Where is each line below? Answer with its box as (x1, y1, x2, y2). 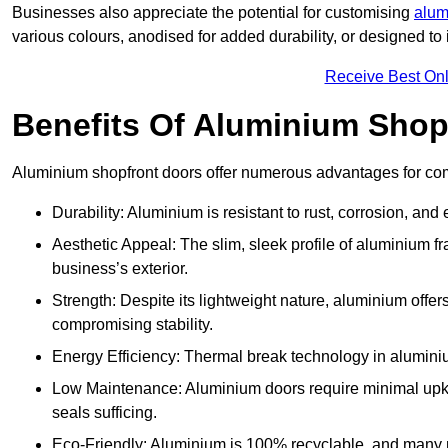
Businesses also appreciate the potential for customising (12, 4, 414, 22)
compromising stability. (52, 316, 213, 334)
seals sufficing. (52, 404, 157, 422)
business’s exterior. (52, 260, 188, 278)
